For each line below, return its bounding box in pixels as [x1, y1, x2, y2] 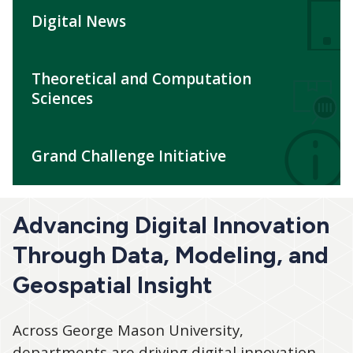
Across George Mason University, [13, 320, 243, 340]
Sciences [32, 88, 93, 110]
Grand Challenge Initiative [32, 146, 226, 167]
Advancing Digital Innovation [13, 210, 329, 240]
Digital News [32, 11, 126, 32]
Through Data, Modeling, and [13, 240, 329, 270]
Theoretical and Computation [32, 69, 251, 90]
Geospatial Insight [13, 270, 213, 300]
